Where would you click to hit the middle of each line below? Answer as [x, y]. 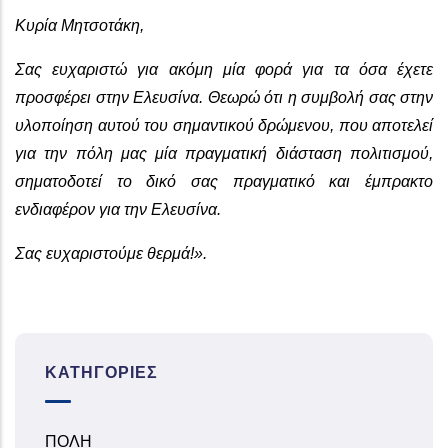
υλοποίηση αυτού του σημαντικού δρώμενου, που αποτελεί [224, 125]
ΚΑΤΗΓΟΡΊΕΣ [101, 372]
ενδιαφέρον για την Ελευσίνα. [120, 209]
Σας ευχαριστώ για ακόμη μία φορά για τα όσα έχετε [224, 69]
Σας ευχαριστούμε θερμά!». [111, 253]
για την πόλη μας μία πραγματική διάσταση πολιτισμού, [224, 153]
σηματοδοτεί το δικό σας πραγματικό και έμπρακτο [224, 181]
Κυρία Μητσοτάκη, [79, 25]
